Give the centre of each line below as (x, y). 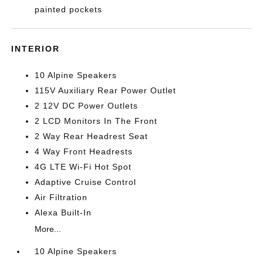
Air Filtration (61, 197)
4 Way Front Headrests (84, 151)
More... (48, 229)
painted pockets (69, 9)
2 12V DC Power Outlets (87, 106)
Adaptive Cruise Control (86, 182)
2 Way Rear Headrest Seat (92, 136)
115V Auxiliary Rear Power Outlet (106, 90)
